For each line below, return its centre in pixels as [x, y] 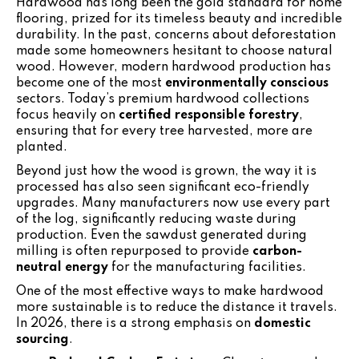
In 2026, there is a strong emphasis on [135, 323]
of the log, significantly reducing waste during [156, 219]
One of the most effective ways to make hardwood [170, 291]
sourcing [42, 339]
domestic [282, 323]
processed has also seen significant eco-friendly [163, 187]
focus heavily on [67, 115]
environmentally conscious [247, 83]
